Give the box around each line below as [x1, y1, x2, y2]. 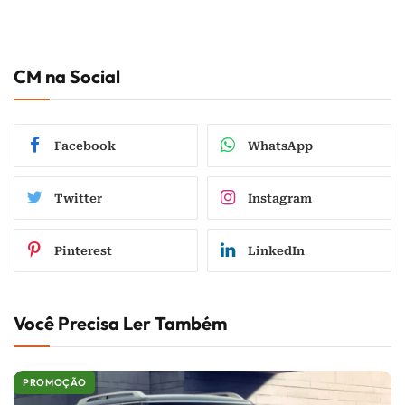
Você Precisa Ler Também [14, 312, 227, 334]
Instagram [248, 191, 312, 205]
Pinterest [54, 243, 112, 258]
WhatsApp [248, 138, 313, 153]
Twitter [54, 191, 102, 205]
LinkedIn [248, 243, 305, 258]
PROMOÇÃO [23, 376, 87, 389]
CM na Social [14, 65, 120, 88]
